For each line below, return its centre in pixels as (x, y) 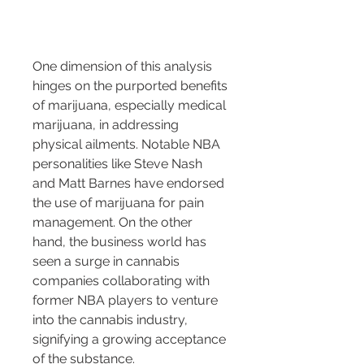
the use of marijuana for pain (120, 203)
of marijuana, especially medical (131, 106)
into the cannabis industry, (112, 320)
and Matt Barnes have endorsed (130, 184)
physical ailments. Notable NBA (128, 145)
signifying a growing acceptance (131, 340)
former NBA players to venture (127, 301)
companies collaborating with (123, 281)
